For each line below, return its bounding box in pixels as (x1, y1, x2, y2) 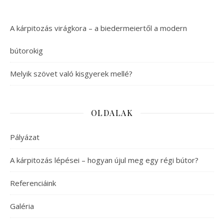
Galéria (10, 201, 34, 211)
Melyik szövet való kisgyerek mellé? (10, 68, 132, 78)
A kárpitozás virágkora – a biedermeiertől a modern (10, 23, 187, 33)
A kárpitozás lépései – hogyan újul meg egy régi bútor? (10, 155, 198, 165)
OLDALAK (90, 107, 133, 118)
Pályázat (10, 132, 39, 142)
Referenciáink (10, 178, 56, 188)
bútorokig (10, 45, 43, 55)
